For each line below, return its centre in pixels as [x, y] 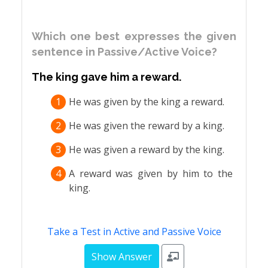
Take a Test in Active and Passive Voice [134, 232]
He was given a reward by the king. [147, 150]
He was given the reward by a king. [147, 126]
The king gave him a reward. [106, 77]
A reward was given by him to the [151, 173]
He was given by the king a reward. [147, 102]
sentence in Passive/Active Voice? [124, 52]
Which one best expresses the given [134, 36]
